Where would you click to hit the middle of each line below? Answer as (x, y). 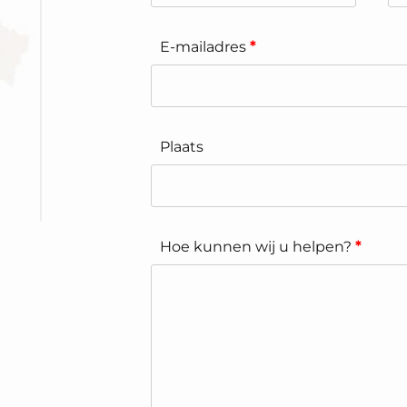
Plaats (182, 146)
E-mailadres (205, 46)
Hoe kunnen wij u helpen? (258, 246)
